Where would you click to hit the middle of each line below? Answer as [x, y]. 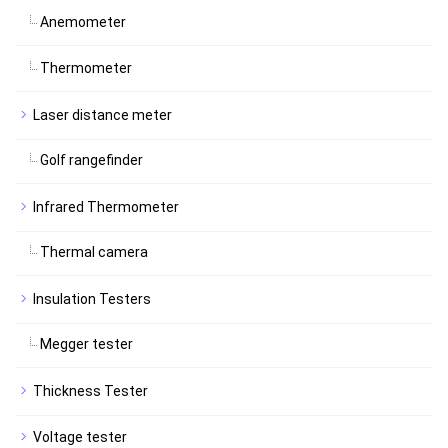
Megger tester [86, 344]
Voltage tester [80, 437]
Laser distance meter [102, 115]
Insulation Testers [92, 299]
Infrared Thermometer [106, 207]
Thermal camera [94, 252]
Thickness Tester [90, 391]
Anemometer [83, 22]
